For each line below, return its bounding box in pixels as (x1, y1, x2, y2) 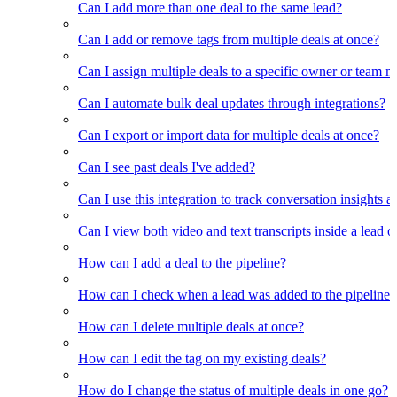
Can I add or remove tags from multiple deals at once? (78, 32, 379, 48)
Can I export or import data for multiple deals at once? (78, 128, 379, 144)
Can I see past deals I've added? (78, 160, 255, 175)
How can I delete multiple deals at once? (78, 319, 304, 335)
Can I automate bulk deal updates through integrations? (78, 96, 385, 112)
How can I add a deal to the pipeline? (78, 255, 286, 271)
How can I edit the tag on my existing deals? (78, 351, 326, 367)
